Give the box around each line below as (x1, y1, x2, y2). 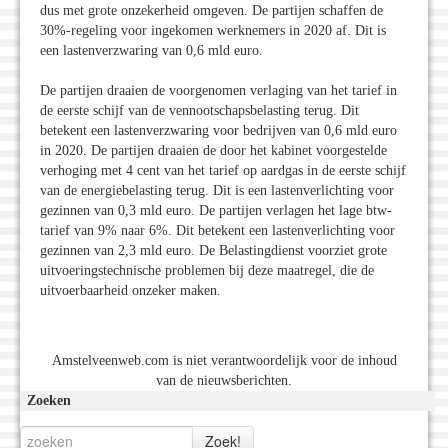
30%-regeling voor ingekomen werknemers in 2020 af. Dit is (40, 23, 386, 39)
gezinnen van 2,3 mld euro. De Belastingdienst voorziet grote (40, 243, 387, 259)
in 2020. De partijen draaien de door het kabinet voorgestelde (40, 143, 387, 159)
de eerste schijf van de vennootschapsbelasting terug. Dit (40, 103, 359, 119)
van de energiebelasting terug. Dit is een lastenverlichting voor (40, 183, 394, 199)
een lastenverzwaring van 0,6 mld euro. (40, 43, 263, 59)
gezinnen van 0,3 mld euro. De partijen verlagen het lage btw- (40, 203, 392, 219)
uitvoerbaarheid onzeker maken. (40, 283, 221, 299)
